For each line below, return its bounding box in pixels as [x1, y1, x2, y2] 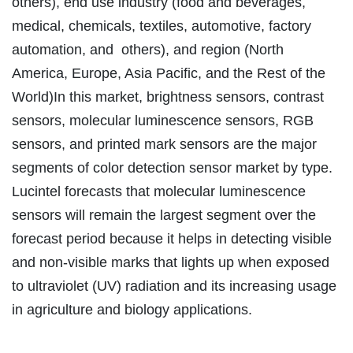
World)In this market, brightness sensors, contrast [12, 89, 324, 106]
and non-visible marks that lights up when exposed [12, 255, 329, 271]
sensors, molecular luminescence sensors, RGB [12, 113, 314, 129]
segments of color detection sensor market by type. [12, 160, 336, 176]
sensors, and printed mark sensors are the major [12, 136, 317, 153]
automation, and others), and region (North [12, 42, 284, 58]
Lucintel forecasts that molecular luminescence [12, 184, 306, 200]
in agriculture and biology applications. [12, 302, 252, 318]
